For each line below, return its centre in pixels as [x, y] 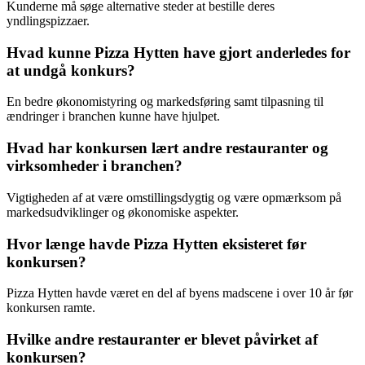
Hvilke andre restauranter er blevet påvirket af [162, 339]
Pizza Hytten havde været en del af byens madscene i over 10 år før [180, 293]
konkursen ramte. [51, 308]
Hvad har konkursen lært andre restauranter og [167, 148]
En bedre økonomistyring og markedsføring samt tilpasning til [165, 102]
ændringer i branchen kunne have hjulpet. [113, 117]
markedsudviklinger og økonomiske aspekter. [123, 212]
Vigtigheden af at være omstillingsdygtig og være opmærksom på [174, 197]
